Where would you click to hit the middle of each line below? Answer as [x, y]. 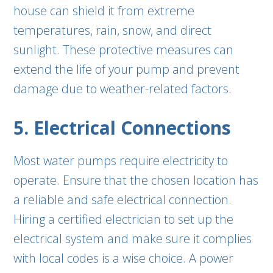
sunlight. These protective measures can [124, 50]
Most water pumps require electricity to [121, 161]
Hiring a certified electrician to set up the [124, 219]
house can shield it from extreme [104, 11]
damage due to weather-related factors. [123, 89]
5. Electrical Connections [122, 128]
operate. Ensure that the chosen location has [136, 180]
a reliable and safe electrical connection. [123, 200]
